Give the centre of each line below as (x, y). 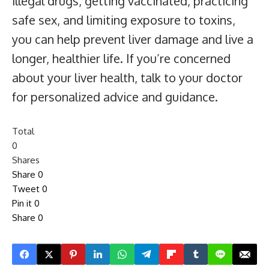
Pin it (22, 204)
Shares (26, 160)
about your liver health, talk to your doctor (127, 78)
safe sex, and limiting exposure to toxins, (124, 20)
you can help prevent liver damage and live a (133, 39)
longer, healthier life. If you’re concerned (121, 59)
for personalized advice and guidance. (115, 97)
